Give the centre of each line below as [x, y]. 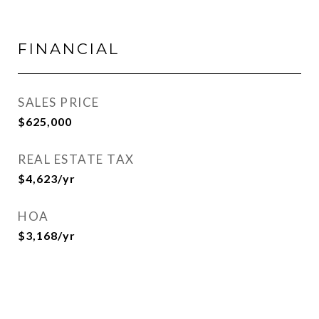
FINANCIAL [69, 49]
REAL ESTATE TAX [76, 159]
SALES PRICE [59, 102]
